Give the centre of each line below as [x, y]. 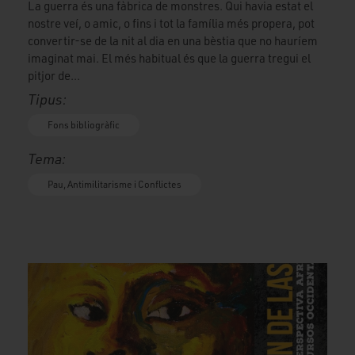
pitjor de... [54, 75]
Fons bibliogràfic [84, 124]
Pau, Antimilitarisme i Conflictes [115, 184]
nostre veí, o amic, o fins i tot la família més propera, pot [171, 23]
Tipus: [47, 99]
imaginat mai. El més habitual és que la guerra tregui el [169, 58]
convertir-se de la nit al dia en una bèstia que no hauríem [173, 40]
